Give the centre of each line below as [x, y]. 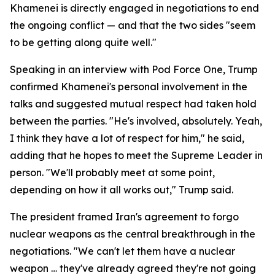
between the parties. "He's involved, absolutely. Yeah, [136, 121]
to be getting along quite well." [83, 42]
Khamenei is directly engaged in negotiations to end [134, 8]
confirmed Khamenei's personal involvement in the [129, 87]
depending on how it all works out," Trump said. [122, 190]
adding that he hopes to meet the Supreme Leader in [136, 155]
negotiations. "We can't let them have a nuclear [122, 251]
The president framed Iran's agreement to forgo [124, 217]
